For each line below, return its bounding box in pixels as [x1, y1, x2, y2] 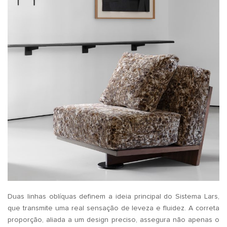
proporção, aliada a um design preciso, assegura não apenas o [8, 216, 219, 223]
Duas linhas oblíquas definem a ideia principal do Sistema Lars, [8, 193, 219, 200]
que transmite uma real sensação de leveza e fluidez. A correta [8, 204, 219, 212]
